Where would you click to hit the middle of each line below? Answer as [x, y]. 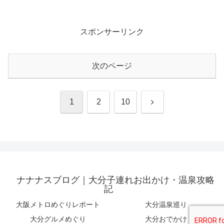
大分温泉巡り [166, 204]
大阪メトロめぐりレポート [58, 204]
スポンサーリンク [112, 32]
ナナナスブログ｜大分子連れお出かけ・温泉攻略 [115, 180]
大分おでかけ [166, 219]
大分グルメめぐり [58, 219]
